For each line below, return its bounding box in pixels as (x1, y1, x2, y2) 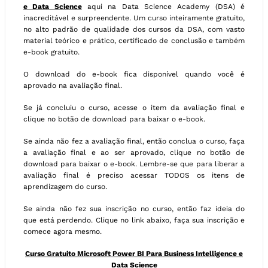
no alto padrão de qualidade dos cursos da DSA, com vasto (23, 25, 245, 33)
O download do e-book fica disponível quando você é (23, 70, 245, 78)
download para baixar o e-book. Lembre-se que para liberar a (23, 160, 245, 168)
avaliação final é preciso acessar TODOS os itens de (23, 171, 245, 179)
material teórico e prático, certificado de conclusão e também (23, 36, 245, 45)
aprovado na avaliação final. (23, 81, 122, 90)
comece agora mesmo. (23, 227, 102, 236)
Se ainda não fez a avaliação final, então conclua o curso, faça (23, 137, 245, 145)
